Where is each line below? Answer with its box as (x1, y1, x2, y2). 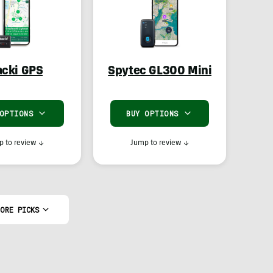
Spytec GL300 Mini (108, 66, 212, 78)
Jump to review (130, 140, 182, 147)
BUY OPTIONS (126, 108, 179, 118)
